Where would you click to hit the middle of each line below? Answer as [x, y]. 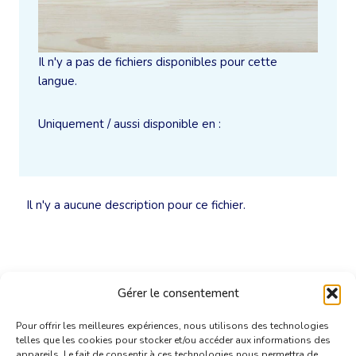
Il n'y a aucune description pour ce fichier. [136, 205]
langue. [58, 81]
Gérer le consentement [178, 293]
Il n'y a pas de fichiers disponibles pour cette [158, 62]
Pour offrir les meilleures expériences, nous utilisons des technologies [172, 326]
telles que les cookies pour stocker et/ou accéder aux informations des [173, 340]
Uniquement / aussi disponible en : [130, 124]
